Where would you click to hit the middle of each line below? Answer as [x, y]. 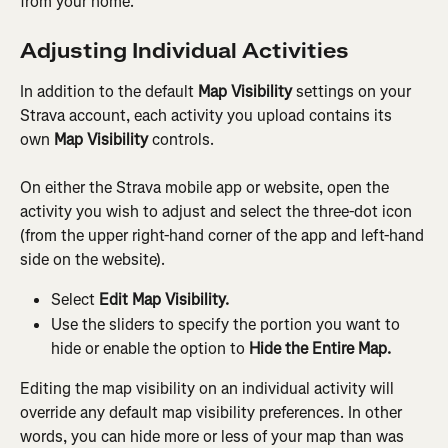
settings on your [353, 91]
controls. [181, 139]
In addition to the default [109, 91]
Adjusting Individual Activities [184, 51]
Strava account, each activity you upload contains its [208, 115]
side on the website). [92, 260]
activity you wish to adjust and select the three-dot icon [218, 212]
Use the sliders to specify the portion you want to [227, 324]
